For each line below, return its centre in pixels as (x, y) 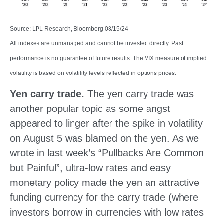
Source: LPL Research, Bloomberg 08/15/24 (69, 28)
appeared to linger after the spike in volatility (106, 123)
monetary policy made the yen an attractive (105, 182)
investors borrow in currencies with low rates (107, 212)
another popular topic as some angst (90, 108)
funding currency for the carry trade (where (104, 197)
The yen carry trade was (139, 93)
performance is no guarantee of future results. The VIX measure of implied (108, 58)
